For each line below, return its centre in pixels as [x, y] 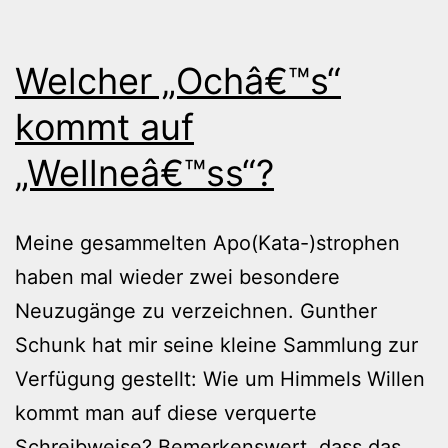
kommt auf [104, 126]
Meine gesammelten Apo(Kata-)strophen [207, 242]
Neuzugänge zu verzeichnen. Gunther [196, 310]
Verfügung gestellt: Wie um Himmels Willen [220, 378]
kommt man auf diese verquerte [166, 412]
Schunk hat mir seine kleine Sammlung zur [216, 344]
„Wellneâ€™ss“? [144, 172]
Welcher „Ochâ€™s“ [178, 80]
